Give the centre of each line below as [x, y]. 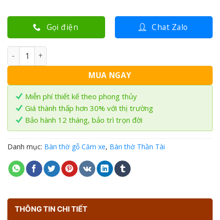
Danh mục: [26, 146]
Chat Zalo [170, 27]
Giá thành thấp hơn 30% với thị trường [89, 108]
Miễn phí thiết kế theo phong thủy [81, 96]
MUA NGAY [110, 75]
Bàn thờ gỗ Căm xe [75, 146]
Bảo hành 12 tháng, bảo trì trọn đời [84, 120]
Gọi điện [62, 27]
